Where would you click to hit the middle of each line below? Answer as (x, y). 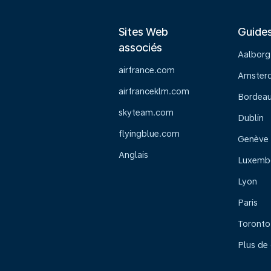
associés (140, 47)
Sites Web (143, 32)
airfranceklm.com (154, 91)
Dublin (250, 118)
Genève (253, 139)
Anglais (133, 155)
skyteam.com (146, 113)
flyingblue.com (149, 134)
